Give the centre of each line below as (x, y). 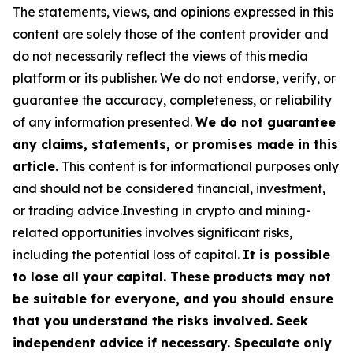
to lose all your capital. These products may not (172, 276)
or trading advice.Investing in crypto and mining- (162, 210)
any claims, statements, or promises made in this (175, 144)
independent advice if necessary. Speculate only (172, 342)
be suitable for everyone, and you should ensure (173, 298)
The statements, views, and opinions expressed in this (173, 11)
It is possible (286, 254)
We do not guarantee (266, 122)
